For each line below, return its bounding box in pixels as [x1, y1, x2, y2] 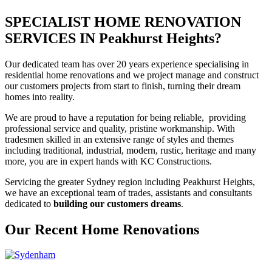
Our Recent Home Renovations [5, 221, 199, 237]
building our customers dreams [51, 198, 181, 209]
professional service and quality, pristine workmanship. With [5, 123, 235, 134]
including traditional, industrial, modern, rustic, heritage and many [5, 144, 256, 155]
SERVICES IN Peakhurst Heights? [5, 30, 222, 46]
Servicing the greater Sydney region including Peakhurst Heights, [5, 176, 255, 187]
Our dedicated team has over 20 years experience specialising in [5, 58, 249, 69]
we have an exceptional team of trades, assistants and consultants [5, 187, 252, 198]
